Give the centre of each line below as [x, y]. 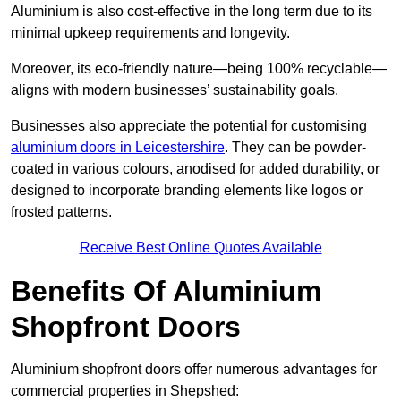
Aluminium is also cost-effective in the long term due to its [192, 12]
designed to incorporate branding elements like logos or [187, 191]
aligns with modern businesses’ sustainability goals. [175, 90]
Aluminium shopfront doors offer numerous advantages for [194, 370]
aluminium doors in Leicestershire [118, 148]
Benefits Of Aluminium [166, 291]
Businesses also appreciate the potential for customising [189, 126]
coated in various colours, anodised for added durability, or [195, 169]
